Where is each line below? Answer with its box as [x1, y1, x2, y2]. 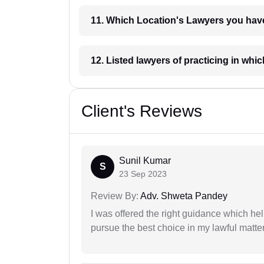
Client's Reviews [81, 102, 202, 121]
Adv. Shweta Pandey [138, 191, 227, 202]
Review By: [91, 191, 138, 202]
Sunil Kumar [119, 156, 171, 166]
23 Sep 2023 [119, 169, 167, 179]
